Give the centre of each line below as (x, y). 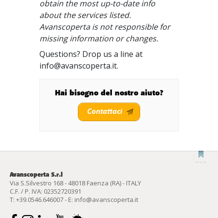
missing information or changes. (99, 38)
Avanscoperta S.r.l (36, 175)
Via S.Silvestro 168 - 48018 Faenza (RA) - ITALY (75, 183)
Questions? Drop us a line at (91, 54)
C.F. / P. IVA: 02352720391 (45, 191)
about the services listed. (85, 15)
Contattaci (105, 112)
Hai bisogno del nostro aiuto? (109, 93)
